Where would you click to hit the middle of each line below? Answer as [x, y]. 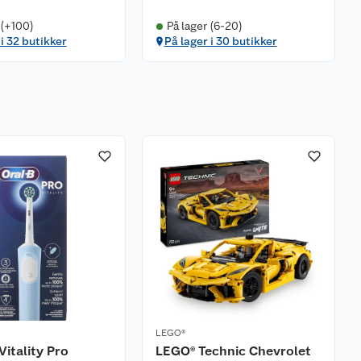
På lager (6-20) [204, 26]
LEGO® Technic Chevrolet [233, 351]
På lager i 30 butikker [220, 41]
